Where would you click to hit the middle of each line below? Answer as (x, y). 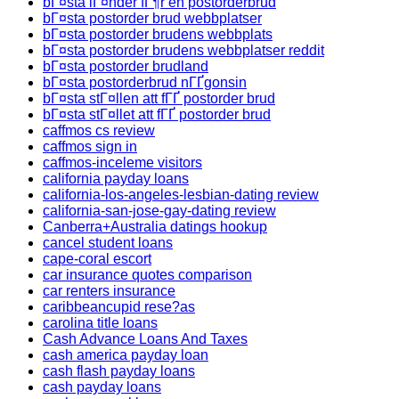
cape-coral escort (97, 259)
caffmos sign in (90, 147)
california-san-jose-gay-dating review (159, 211)
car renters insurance (109, 291)
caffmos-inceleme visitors (122, 163)
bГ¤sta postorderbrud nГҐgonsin (145, 82)
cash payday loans (102, 387)
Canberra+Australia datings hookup (155, 227)
